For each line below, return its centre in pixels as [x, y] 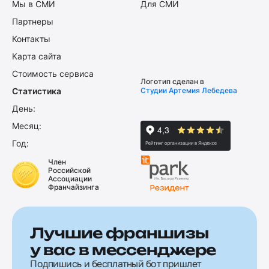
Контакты [31, 38]
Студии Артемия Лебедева [189, 90]
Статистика [37, 91]
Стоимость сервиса [53, 73]
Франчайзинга [74, 187]
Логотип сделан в [172, 81]
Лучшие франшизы [119, 233]
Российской [69, 171]
